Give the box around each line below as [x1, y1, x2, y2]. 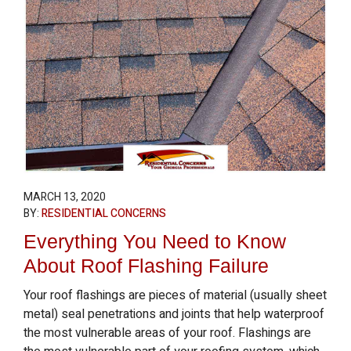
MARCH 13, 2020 [24, 189, 106, 205]
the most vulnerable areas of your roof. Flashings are [24, 324, 311, 342]
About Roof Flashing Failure [24, 255, 269, 277]
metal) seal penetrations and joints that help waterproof [24, 305, 324, 324]
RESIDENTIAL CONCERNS [42, 205, 166, 222]
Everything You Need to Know [24, 230, 286, 252]
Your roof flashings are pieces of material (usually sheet [24, 286, 327, 305]
